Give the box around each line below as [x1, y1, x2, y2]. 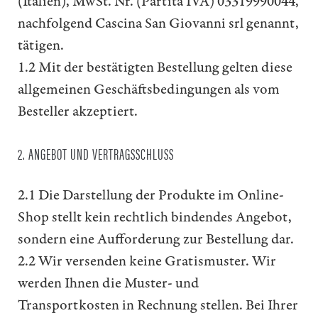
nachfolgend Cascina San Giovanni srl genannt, [18, 13, 299, 33]
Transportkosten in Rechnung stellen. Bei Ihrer [18, 295, 298, 315]
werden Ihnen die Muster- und [18, 273, 199, 293]
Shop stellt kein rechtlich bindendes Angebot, [18, 207, 292, 227]
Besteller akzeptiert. [18, 101, 138, 121]
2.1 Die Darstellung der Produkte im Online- [18, 185, 284, 205]
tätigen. [18, 35, 64, 55]
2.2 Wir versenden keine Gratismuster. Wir [18, 251, 276, 271]
